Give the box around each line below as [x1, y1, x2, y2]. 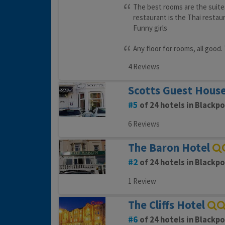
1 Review [128, 176, 156, 186]
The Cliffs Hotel [128, 198, 205, 212]
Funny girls [133, 23, 167, 33]
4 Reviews [128, 62, 160, 72]
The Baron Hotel [128, 141, 210, 155]
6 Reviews [128, 119, 160, 129]
